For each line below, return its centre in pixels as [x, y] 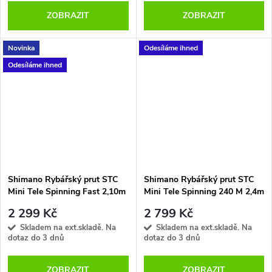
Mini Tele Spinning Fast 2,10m [67, 192]
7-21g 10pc [30, 204]
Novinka [21, 48]
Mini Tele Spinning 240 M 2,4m [204, 192]
